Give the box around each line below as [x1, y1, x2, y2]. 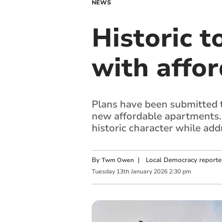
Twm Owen [101, 156, 134, 164]
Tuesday [91, 167, 115, 176]
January [130, 167, 152, 176]
